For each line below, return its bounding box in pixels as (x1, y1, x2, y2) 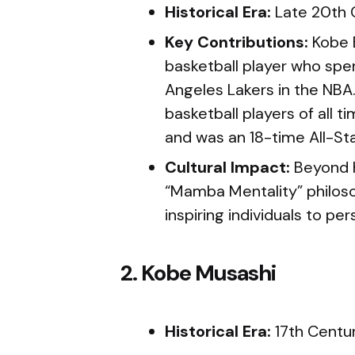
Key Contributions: (165, 32, 312, 53)
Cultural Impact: (165, 157, 294, 178)
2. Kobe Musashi (120, 258, 276, 288)
